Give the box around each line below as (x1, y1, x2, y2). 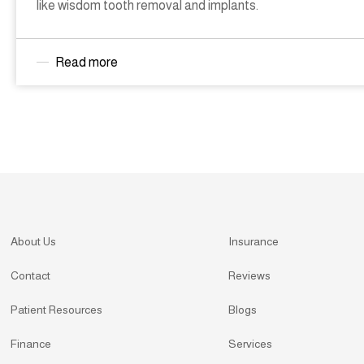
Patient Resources (11, 302, 103, 316)
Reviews (228, 268, 271, 282)
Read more (55, 55, 119, 70)
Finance (11, 336, 52, 350)
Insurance (228, 234, 279, 248)
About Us (11, 234, 57, 248)
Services (228, 336, 273, 350)
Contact (11, 268, 51, 282)
